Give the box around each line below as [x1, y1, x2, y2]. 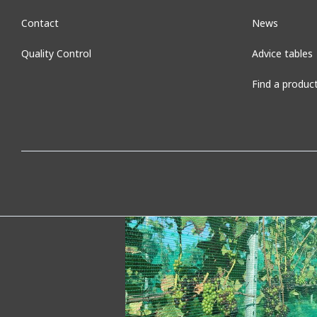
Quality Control [21, 46, 91, 60]
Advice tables [251, 46, 313, 60]
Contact [21, 16, 59, 30]
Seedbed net [125, 162, 243, 189]
